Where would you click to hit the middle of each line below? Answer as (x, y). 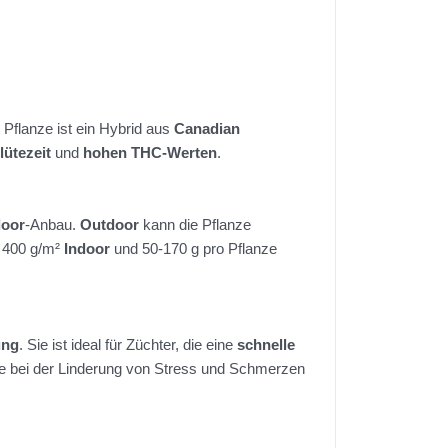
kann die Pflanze (195, 225)
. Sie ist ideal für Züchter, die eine (128, 345)
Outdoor (109, 225)
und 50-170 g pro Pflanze (193, 249)
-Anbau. (52, 225)
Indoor (87, 249)
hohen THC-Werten (150, 153)
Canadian (207, 129)
